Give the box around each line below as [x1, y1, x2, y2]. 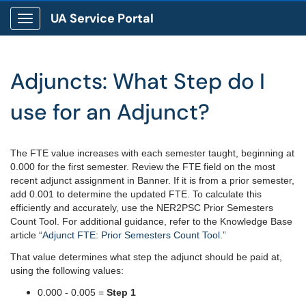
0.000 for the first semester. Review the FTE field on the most [10, 161, 275, 172]
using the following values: [10, 265, 124, 276]
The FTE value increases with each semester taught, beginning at [10, 148, 294, 158]
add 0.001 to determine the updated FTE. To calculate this [10, 189, 262, 199]
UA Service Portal [51, 10, 154, 27]
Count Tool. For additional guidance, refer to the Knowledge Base [10, 216, 292, 227]
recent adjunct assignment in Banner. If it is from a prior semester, [10, 175, 294, 186]
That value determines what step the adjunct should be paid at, [10, 251, 282, 262]
